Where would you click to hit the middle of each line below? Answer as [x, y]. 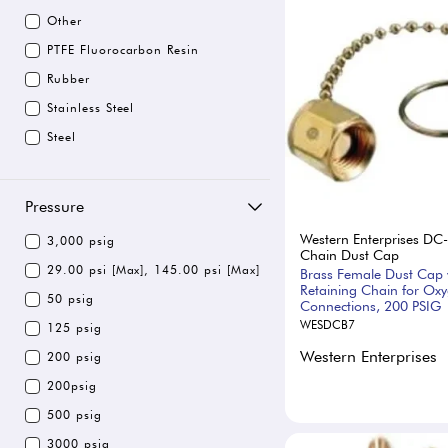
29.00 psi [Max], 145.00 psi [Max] [153, 269]
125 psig [74, 327]
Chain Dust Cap [349, 254]
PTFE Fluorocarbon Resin [123, 49]
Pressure [54, 206]
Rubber [68, 78]
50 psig [70, 298]
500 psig [74, 414]
